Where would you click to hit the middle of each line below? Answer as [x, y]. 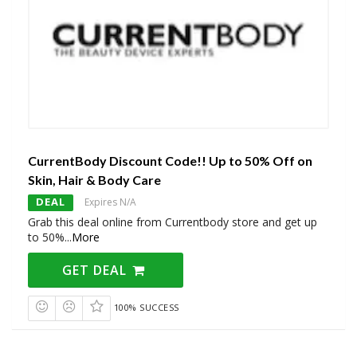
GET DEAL [97, 271]
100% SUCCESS [146, 308]
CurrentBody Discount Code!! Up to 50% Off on [170, 161]
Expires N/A [110, 202]
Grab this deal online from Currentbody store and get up [173, 222]
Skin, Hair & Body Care [94, 180]
